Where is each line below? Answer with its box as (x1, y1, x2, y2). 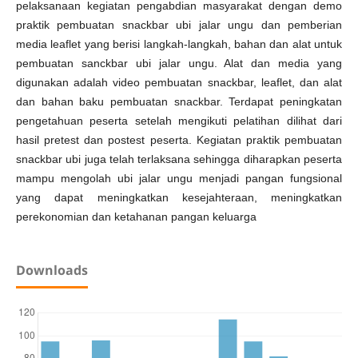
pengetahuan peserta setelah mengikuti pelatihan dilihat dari (15, 114, 343, 128)
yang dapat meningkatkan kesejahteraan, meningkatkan (15, 191, 343, 205)
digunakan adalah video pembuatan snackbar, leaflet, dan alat (15, 76, 343, 89)
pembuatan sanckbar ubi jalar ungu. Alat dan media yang (15, 57, 343, 70)
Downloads (15, 261, 88, 280)
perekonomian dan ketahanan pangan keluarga (15, 210, 257, 224)
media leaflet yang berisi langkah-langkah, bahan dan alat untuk (15, 38, 343, 51)
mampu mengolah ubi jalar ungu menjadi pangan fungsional (15, 172, 343, 185)
